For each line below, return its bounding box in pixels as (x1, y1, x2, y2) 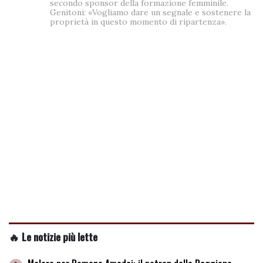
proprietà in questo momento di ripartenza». (50, 16, 227, 27)
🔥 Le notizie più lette (9, 228, 97, 244)
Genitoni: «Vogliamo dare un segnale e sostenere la (50, 6, 251, 18)
